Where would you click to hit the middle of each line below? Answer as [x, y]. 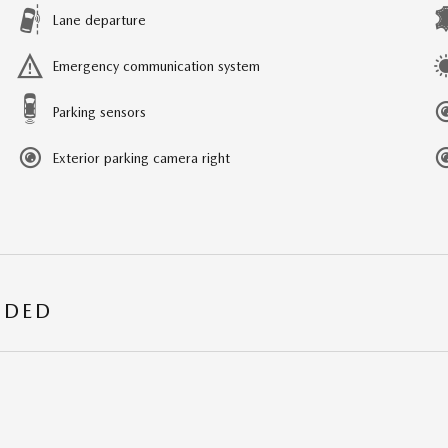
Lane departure [99, 19]
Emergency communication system [156, 65]
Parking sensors [99, 111]
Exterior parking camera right [141, 157]
